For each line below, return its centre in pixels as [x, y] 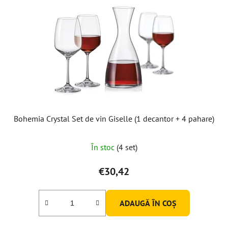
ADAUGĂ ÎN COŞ [148, 203]
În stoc [104, 147]
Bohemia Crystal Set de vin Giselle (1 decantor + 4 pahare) [114, 118]
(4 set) [127, 147]
